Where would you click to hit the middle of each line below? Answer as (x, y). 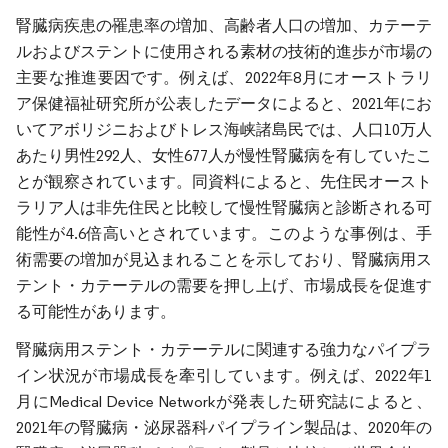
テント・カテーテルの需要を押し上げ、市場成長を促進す (224, 285)
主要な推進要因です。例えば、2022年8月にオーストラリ (224, 77)
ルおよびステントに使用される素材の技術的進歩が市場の (224, 51)
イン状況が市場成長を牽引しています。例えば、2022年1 (224, 375)
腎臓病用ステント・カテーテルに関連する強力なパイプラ (224, 349)
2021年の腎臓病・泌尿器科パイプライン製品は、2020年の (224, 427)
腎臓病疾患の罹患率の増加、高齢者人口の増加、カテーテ (224, 25)
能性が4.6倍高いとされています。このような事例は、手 (224, 233)
